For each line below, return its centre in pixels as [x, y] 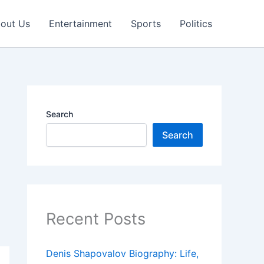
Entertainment [80, 24]
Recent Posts [96, 219]
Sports [146, 24]
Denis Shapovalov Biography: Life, [122, 254]
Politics [196, 24]
